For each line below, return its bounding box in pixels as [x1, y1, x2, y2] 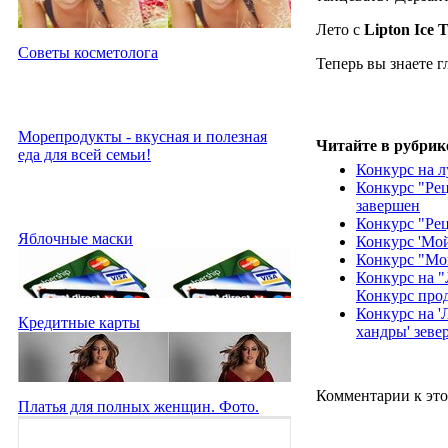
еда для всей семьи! [18, 145, 151, 163]
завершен [356, 197, 420, 215]
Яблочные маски [18, 229, 133, 247]
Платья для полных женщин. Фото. [18, 397, 259, 415]
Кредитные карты [18, 313, 140, 331]
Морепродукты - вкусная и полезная [18, 127, 267, 145]
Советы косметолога [18, 43, 158, 61]
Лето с [316, 21, 364, 39]
